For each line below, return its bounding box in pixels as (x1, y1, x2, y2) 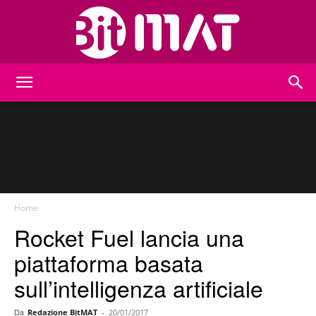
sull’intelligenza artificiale (14, 272, 263, 304)
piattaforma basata (14, 246, 203, 279)
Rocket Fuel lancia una (14, 221, 244, 253)
